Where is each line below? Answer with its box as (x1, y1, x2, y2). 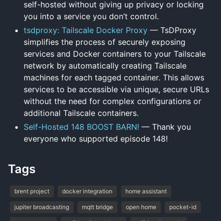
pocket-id (169, 203, 196, 211)
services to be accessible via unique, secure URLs (24, 84, 209, 94)
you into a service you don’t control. (24, 11, 159, 21)
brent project (14, 187, 49, 195)
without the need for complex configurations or (24, 96, 201, 106)
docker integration (62, 187, 112, 195)
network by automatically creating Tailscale (24, 60, 186, 71)
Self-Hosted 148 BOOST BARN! (24, 121, 139, 132)
